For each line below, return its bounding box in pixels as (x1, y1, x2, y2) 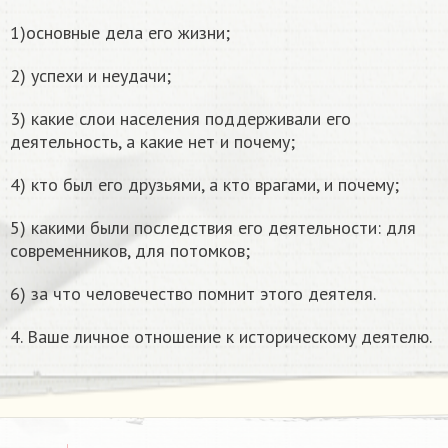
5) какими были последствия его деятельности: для (10, 216, 416, 240)
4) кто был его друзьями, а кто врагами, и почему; (10, 173, 399, 197)
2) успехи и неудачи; (10, 64, 171, 88)
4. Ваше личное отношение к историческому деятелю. (10, 325, 432, 349)
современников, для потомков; (10, 239, 250, 263)
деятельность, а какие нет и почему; (10, 130, 295, 154)
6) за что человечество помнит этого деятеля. (10, 282, 376, 306)
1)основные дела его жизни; (10, 21, 230, 45)
